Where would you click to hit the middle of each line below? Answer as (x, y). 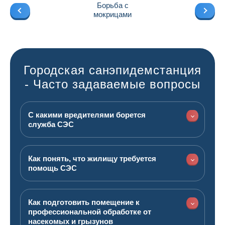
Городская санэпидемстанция (113, 70)
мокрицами (113, 14)
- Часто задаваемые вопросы (113, 84)
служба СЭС (51, 124)
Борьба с (113, 5)
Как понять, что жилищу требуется (92, 158)
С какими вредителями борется (87, 115)
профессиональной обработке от (90, 212)
